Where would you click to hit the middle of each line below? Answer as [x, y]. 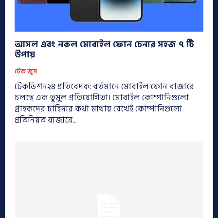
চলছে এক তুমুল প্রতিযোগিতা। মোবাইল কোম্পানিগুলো [64, 98]
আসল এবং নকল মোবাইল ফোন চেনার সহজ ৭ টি [104, 44]
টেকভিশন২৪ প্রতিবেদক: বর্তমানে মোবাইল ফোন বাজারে [104, 86]
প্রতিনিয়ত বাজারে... [46, 120]
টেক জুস [26, 71]
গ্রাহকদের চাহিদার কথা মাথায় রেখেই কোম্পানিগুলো [98, 109]
